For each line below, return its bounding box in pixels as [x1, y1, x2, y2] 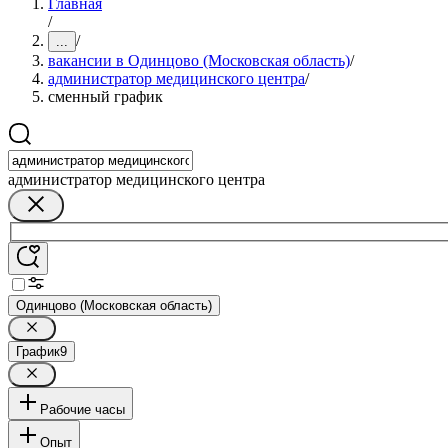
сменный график [48, 88, 163, 105]
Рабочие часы [40, 401, 125, 417]
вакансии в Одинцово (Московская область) [48, 52, 350, 69]
